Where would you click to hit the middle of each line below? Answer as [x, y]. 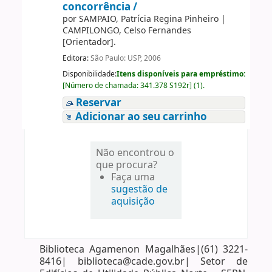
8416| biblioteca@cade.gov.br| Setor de [144, 261]
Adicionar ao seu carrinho [141, 117]
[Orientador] [88, 42]
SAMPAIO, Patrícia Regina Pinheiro [148, 19]
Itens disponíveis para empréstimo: [181, 74]
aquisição [133, 201]
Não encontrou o [135, 153]
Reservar [98, 103]
